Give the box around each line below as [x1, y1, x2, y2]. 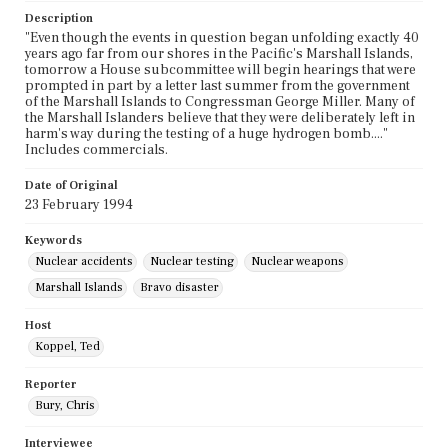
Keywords [25, 233, 82, 249]
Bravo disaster [140, 280, 219, 296]
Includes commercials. [25, 141, 168, 160]
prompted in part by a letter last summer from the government [25, 77, 410, 96]
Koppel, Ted [35, 339, 100, 355]
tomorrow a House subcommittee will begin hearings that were [25, 61, 416, 80]
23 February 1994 [25, 196, 133, 215]
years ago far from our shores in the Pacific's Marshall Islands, [25, 45, 413, 64]
